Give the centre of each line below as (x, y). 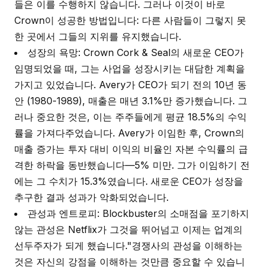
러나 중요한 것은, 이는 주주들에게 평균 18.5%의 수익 (131, 117)
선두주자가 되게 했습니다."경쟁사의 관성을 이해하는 (128, 246)
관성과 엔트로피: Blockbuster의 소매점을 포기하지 (138, 213)
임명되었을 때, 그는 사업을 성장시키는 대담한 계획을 (130, 69)
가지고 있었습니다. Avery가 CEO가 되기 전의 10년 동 (131, 85)
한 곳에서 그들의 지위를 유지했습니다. (98, 36)
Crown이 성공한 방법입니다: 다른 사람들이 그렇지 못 (130, 20)
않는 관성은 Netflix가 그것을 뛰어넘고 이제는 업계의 (128, 229)
